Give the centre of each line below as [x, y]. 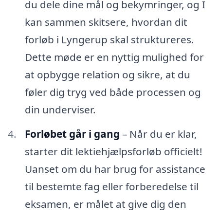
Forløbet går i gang [72, 134]
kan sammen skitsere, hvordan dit [106, 22]
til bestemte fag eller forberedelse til [111, 186]
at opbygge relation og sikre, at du [107, 75]
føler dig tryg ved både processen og [113, 92]
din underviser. [60, 110]
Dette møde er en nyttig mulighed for [114, 57]
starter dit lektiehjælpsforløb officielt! [113, 151]
